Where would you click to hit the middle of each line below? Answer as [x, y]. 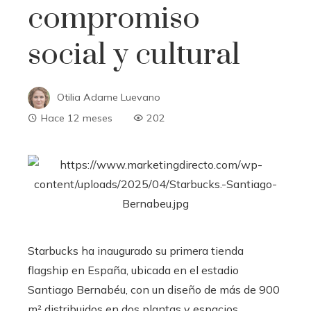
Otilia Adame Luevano [109, 97]
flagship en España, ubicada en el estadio [133, 270]
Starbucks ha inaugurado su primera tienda [136, 251]
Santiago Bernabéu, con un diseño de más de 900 [154, 289]
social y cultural [134, 55]
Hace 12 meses [77, 118]
